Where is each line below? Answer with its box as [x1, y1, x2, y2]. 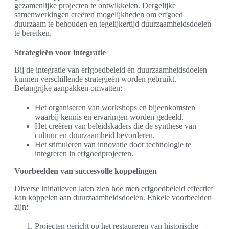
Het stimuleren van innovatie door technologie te [35, 140, 191, 149]
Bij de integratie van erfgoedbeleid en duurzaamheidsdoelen [14, 65, 207, 75]
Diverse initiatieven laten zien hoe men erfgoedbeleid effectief [14, 184, 213, 193]
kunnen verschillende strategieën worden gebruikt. [14, 75, 176, 84]
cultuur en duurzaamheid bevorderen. [35, 131, 155, 140]
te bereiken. [14, 29, 52, 38]
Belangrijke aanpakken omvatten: [14, 84, 122, 93]
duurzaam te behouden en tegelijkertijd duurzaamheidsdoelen [14, 19, 211, 29]
